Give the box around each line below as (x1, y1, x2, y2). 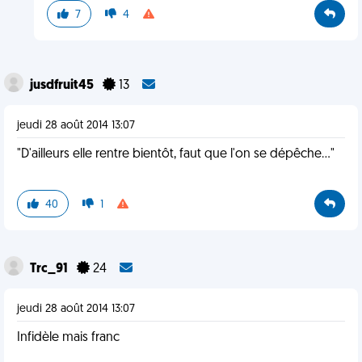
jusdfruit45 (30, 79, 96, 92)
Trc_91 (30, 263, 70, 276)
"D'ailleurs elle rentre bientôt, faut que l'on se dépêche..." (17, 148, 335, 161)
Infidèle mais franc (17, 331, 120, 344)
